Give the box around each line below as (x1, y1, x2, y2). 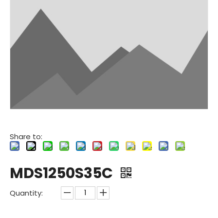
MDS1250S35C (10, 163, 116, 183)
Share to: (10, 131, 42, 142)
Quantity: (10, 187, 43, 198)
